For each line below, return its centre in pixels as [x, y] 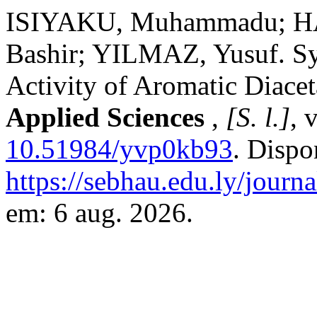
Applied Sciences [109, 117]
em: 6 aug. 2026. [99, 213]
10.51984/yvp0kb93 [119, 149]
